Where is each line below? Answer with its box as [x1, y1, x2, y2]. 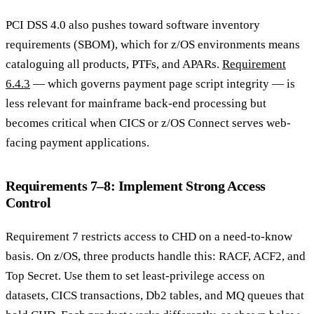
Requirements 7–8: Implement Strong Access [6, 178, 266, 194]
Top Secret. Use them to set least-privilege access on [6, 268, 265, 282]
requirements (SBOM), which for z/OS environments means [6, 37, 300, 51]
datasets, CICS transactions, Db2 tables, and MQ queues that [6, 288, 304, 302]
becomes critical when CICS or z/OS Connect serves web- [6, 116, 291, 130]
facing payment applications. [6, 135, 149, 149]
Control [6, 195, 51, 211]
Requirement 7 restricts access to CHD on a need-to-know [6, 229, 292, 243]
